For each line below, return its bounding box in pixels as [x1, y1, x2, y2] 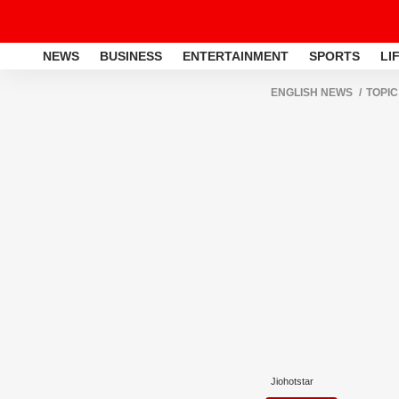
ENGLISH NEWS [271, 86, 353, 99]
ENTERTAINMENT [183, 48, 289, 63]
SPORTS [309, 48, 360, 63]
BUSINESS [100, 48, 162, 63]
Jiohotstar [271, 376, 313, 387]
